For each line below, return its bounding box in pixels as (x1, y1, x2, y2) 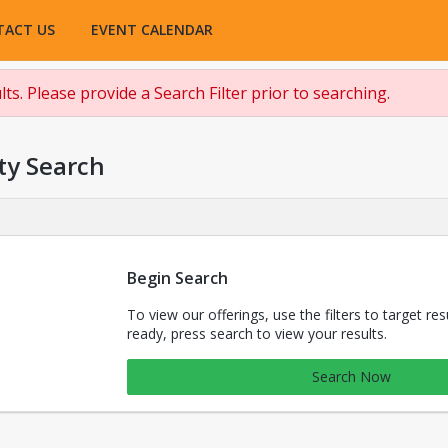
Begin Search (126, 267, 228, 289)
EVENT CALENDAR (91, 20, 214, 39)
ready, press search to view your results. (126, 324, 387, 343)
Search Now (312, 367, 391, 386)
